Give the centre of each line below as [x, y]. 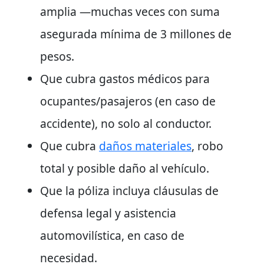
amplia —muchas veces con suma [130, 11]
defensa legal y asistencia [108, 213]
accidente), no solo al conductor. [126, 123]
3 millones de [196, 34]
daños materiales [145, 146]
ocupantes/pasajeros [96, 101]
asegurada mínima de [100, 34]
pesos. [57, 56]
